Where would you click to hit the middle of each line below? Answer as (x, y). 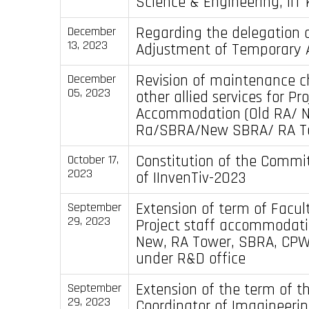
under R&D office (190, 258)
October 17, (93, 159)
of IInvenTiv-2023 (191, 178)
